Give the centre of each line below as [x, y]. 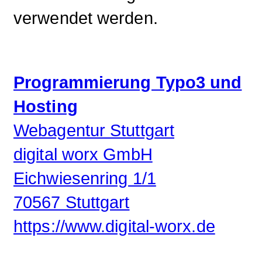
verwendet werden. [86, 18]
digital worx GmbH [83, 155]
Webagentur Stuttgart [94, 131]
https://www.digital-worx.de [114, 227]
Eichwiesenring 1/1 [85, 179]
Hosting [46, 107]
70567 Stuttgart [72, 203]
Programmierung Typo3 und [128, 83]
